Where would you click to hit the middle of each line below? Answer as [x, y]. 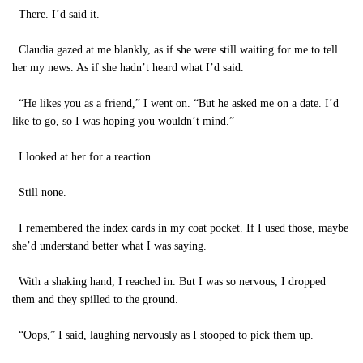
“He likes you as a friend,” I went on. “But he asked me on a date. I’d [175, 103]
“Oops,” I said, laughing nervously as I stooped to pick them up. [163, 335]
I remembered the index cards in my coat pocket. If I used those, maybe [180, 228]
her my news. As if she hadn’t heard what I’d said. [128, 68]
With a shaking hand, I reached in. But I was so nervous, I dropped [169, 282]
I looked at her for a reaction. [83, 157]
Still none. [39, 192]
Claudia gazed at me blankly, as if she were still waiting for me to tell [175, 50]
